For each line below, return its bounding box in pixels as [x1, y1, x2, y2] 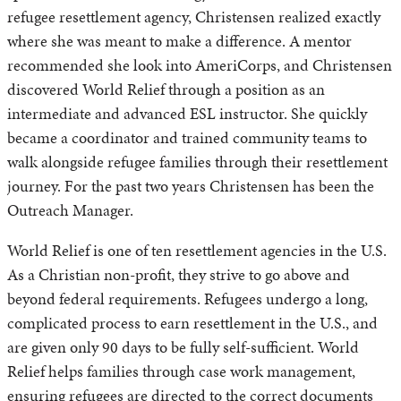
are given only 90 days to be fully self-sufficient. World [7, 336, 359, 359]
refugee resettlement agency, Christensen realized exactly [7, 5, 380, 29]
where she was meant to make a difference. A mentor [7, 30, 352, 53]
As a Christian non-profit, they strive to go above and [7, 263, 350, 286]
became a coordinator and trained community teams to [7, 126, 367, 149]
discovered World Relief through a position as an [7, 78, 325, 101]
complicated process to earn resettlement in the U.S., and [7, 311, 378, 335]
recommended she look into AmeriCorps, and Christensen [7, 54, 392, 77]
